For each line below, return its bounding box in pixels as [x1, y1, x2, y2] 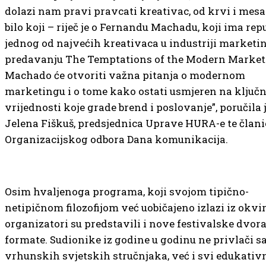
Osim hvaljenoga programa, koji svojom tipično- [5, 185, 249, 198]
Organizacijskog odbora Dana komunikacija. [5, 132, 228, 146]
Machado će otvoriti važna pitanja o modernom [5, 68, 245, 82]
